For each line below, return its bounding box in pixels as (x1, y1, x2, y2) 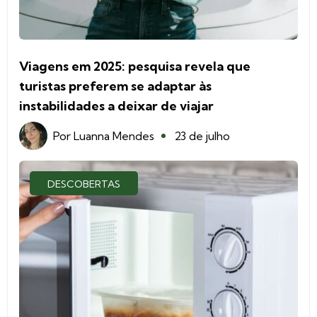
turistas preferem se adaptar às (19, 78, 212, 95)
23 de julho (174, 129, 230, 144)
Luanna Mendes (74, 129, 154, 144)
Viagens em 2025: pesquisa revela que (19, 58, 250, 75)
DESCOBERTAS (47, 178, 120, 191)
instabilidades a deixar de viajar (19, 98, 214, 115)
